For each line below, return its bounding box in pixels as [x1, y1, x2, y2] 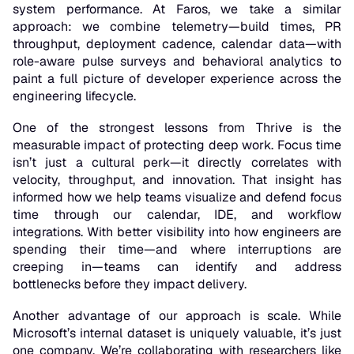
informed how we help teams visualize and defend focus [13, 189, 341, 206]
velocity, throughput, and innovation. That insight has [13, 171, 341, 189]
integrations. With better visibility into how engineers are [13, 224, 341, 241]
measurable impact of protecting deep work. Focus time [13, 137, 341, 154]
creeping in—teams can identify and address [13, 258, 341, 276]
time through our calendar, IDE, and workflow [13, 206, 341, 224]
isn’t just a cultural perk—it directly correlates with [13, 154, 341, 171]
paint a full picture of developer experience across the [13, 70, 341, 88]
